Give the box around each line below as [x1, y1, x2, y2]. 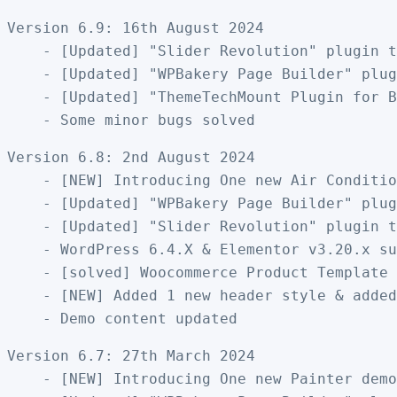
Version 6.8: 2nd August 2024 [7, 148, 255, 166]
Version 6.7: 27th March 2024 [7, 346, 255, 364]
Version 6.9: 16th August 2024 [7, 19, 264, 36]
